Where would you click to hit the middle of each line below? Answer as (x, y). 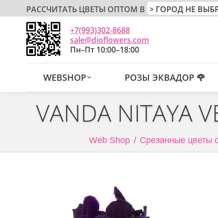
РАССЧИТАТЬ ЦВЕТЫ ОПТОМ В (86, 9)
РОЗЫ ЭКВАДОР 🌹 (165, 77)
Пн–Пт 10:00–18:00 (105, 49)
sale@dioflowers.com (109, 40)
